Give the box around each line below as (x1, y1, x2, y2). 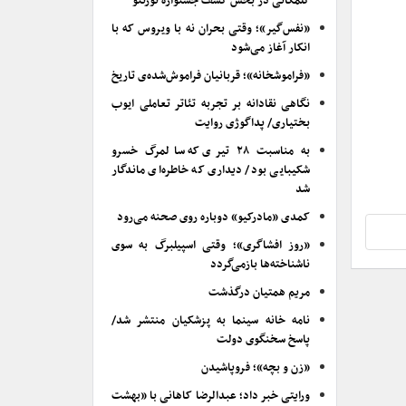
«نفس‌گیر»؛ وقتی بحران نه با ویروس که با (111, 19, 310, 39)
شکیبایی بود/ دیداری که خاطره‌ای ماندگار (111, 160, 310, 180)
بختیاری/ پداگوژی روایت (195, 113, 310, 133)
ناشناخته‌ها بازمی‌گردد (210, 255, 310, 275)
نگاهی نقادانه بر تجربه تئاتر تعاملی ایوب (111, 94, 310, 114)
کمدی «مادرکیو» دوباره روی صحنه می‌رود (117, 208, 310, 227)
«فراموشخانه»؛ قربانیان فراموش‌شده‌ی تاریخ (111, 66, 310, 86)
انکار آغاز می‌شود (231, 38, 310, 58)
